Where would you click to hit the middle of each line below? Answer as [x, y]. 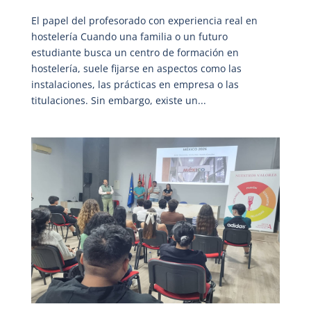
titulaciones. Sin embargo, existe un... [118, 100]
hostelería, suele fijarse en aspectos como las [136, 68]
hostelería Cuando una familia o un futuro [129, 36]
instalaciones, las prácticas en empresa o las [135, 84]
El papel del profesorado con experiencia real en [144, 20]
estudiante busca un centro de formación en [135, 52]
